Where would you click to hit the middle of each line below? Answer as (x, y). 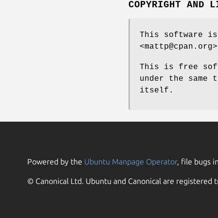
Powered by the (56, 162)
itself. (157, 90)
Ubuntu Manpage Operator (131, 162)
